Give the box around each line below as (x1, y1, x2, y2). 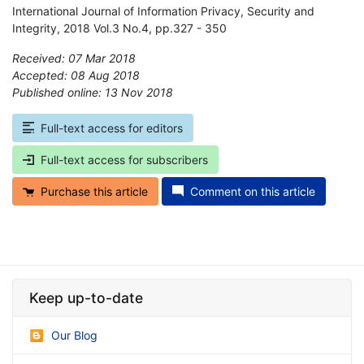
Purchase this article (41, 184, 148, 198)
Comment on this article (190, 184, 315, 198)
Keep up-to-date (29, 288, 143, 306)
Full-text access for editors (41, 120, 183, 135)
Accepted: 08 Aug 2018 (12, 67, 140, 82)
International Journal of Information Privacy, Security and (12, 3, 314, 18)
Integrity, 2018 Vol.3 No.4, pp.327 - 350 (12, 20, 227, 35)
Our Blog (51, 327, 97, 342)
